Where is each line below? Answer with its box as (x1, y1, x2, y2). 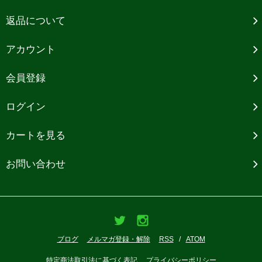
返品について (6, 15, 65, 27)
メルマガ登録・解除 (87, 235, 150, 244)
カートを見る (6, 130, 65, 142)
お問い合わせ (6, 158, 65, 170)
